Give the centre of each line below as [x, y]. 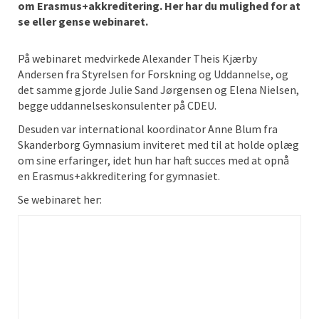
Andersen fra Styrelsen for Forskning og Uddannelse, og [153, 74]
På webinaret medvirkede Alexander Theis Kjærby [137, 58]
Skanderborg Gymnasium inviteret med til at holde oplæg [158, 145]
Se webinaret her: [60, 199]
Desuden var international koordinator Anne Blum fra [148, 129]
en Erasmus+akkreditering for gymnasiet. [119, 176]
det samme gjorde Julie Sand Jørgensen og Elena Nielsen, [158, 90]
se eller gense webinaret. [83, 21]
